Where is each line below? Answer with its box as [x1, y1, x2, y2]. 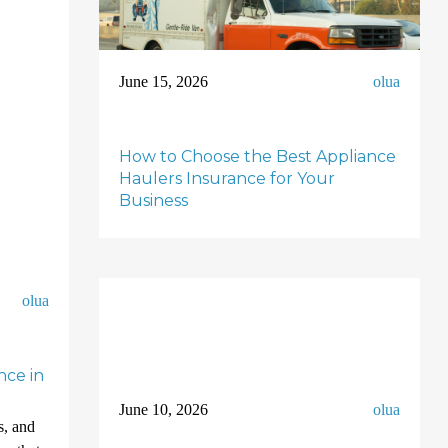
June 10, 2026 [118, 401, 208, 418]
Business [118, 191, 188, 210]
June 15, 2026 [118, 73, 208, 90]
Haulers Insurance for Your [118, 169, 335, 188]
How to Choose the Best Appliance [118, 147, 396, 166]
